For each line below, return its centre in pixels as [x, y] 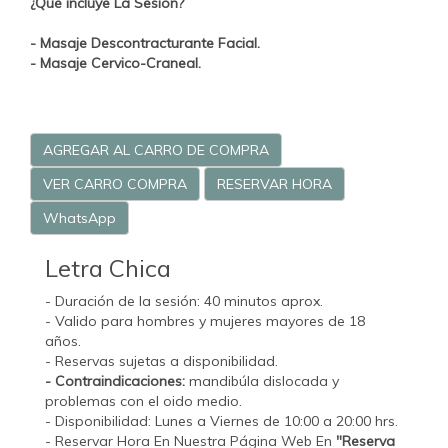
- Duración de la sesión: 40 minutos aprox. [184, 301]
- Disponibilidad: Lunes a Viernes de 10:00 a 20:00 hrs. [223, 421]
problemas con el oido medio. [143, 401]
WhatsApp [79, 218]
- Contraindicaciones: [115, 381]
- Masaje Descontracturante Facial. [145, 43]
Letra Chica [108, 268]
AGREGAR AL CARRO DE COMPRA [156, 150]
